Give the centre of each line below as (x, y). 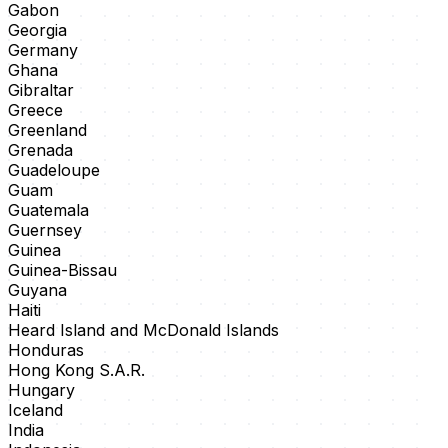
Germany (43, 50)
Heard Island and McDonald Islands (143, 330)
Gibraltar (41, 90)
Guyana (37, 290)
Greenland (47, 130)
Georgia (37, 30)
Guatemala (48, 210)
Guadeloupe (54, 170)
